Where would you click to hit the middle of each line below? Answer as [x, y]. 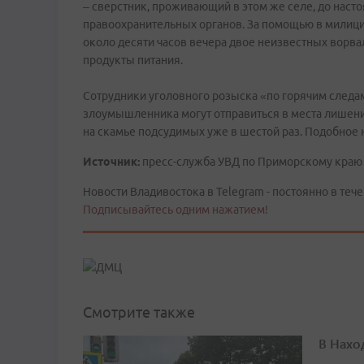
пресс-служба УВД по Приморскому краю [251, 162]
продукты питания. [133, 60]
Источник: [111, 162]
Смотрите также [139, 312]
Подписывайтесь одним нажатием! [175, 210]
